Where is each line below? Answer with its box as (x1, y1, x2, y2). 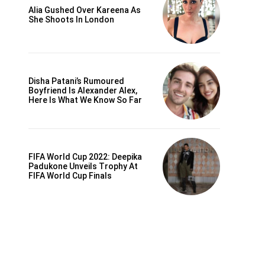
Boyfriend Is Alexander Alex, (28, 86, 137, 96)
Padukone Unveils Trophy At (28, 161, 138, 172)
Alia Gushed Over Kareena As (28, 5, 141, 15)
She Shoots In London (28, 15, 114, 24)
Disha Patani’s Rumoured (28, 76, 124, 86)
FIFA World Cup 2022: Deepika (28, 152, 142, 162)
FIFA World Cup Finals (28, 171, 112, 181)
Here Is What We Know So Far (28, 95, 142, 105)
